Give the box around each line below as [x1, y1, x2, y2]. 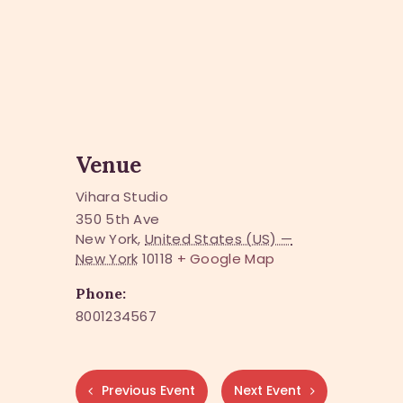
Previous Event [102, 381, 196, 400]
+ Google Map [176, 249, 275, 269]
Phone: [76, 284, 126, 303]
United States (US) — [145, 229, 293, 249]
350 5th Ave [76, 210, 160, 229]
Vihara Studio [76, 187, 168, 207]
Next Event [233, 381, 301, 400]
